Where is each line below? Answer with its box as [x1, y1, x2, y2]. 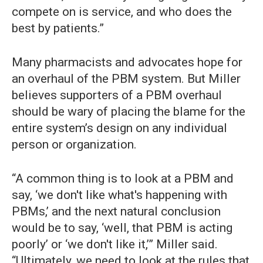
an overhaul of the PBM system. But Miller [12, 72, 241, 86]
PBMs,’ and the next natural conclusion [12, 204, 221, 219]
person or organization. [12, 137, 137, 152]
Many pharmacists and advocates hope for [12, 55, 242, 70]
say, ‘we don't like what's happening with [12, 188, 227, 203]
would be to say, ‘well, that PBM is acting [12, 221, 232, 235]
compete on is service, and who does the [12, 5, 232, 19]
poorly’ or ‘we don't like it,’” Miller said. [12, 237, 218, 252]
